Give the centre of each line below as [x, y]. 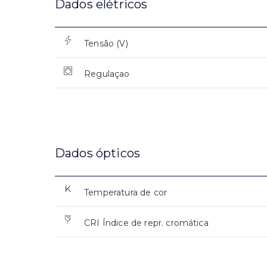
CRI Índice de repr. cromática [146, 223]
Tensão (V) [106, 43]
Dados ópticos [98, 153]
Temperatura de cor [126, 192]
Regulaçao [107, 74]
